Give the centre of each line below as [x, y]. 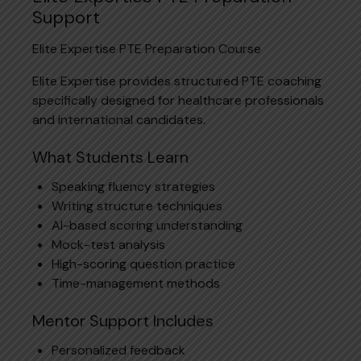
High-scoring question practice [143, 263]
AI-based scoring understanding [147, 225]
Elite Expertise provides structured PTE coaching [177, 81]
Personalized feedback [118, 350]
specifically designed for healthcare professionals [178, 100]
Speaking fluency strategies [133, 186]
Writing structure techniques [137, 205]
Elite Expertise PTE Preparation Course [147, 48]
